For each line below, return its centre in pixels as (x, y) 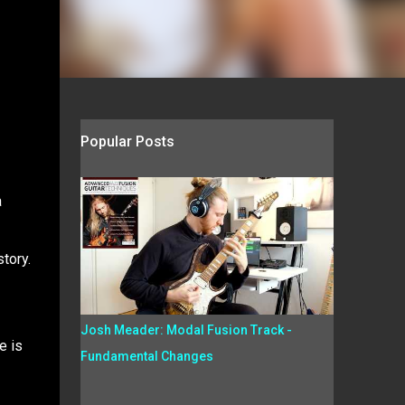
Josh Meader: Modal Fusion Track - (186, 330)
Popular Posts (127, 141)
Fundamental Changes (146, 356)
